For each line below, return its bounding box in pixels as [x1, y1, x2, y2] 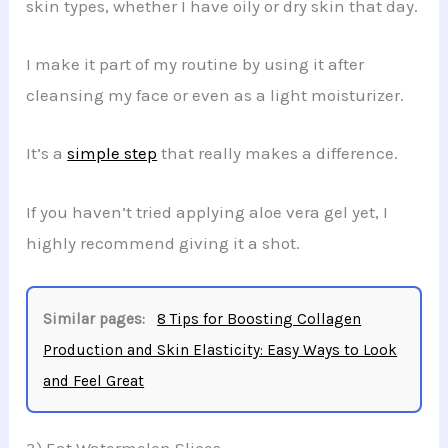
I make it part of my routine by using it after [26, 54, 365, 75]
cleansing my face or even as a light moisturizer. [26, 85, 405, 106]
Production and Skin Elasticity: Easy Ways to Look [43, 340, 398, 359]
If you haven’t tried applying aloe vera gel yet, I [26, 201, 389, 222]
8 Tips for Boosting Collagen [157, 309, 362, 328]
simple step [67, 143, 158, 164]
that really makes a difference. [157, 143, 399, 164]
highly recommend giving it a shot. [26, 232, 301, 253]
